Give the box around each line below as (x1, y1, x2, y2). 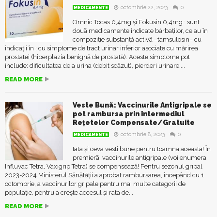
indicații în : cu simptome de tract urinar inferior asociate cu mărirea (5, 45, 198, 52)
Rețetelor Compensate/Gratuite (73, 119, 195, 126)
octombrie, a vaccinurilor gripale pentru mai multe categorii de (5, 180, 186, 187)
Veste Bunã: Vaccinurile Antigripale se (73, 101, 212, 109)
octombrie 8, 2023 (121, 131, 165, 138)
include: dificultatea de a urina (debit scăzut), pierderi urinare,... (5, 62, 185, 69)
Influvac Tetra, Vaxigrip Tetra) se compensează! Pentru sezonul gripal (5, 163, 202, 170)
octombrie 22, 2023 (121, 4, 168, 11)
